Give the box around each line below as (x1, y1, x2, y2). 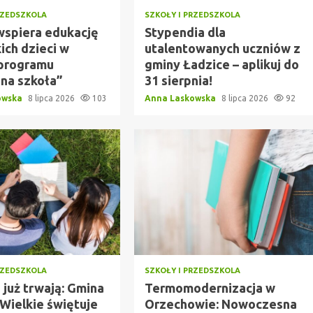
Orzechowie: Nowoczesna (144, 297, 297, 311)
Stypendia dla (144, 25, 226, 39)
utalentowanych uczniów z (144, 41, 300, 55)
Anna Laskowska (144, 94, 218, 103)
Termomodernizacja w (144, 281, 275, 295)
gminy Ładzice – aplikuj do (144, 57, 299, 71)
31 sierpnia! (144, 73, 212, 87)
